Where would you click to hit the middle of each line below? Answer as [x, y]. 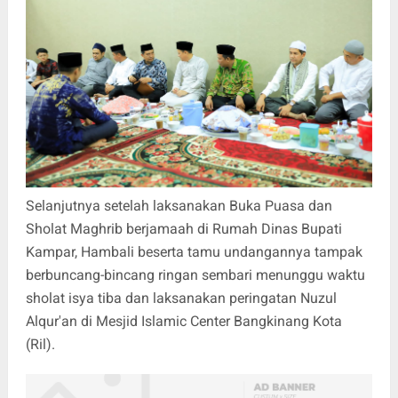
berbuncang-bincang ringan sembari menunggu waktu [195, 275]
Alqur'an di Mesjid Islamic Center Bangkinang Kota [183, 321]
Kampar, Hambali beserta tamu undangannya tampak [194, 251]
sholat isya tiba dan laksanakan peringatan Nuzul [181, 298]
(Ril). [40, 344]
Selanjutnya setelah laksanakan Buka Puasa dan [179, 205]
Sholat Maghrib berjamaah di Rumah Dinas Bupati [183, 228]
